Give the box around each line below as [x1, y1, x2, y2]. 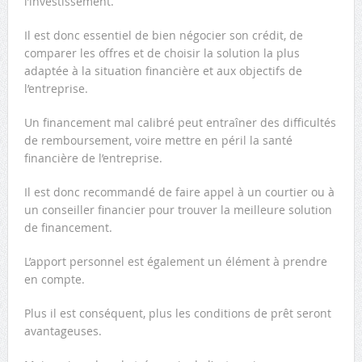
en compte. [23, 271, 85, 287]
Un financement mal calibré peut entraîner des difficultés [23, 114, 336, 130]
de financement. [23, 219, 112, 235]
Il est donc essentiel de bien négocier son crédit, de [23, 27, 303, 43]
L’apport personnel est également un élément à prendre [23, 253, 327, 269]
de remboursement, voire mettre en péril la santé [23, 132, 293, 148]
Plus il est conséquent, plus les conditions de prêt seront [23, 305, 331, 321]
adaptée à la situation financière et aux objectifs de [23, 62, 302, 78]
